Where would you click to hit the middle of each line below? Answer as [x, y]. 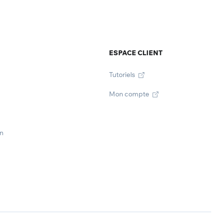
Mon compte [130, 94]
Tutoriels [123, 75]
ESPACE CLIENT [136, 53]
